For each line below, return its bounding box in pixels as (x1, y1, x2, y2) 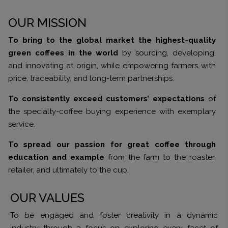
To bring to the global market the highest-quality (8, 35, 216, 45)
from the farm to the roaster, (104, 152, 216, 162)
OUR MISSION (8, 15, 87, 30)
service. (8, 119, 35, 129)
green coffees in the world (8, 48, 119, 58)
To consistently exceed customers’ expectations (8, 94, 205, 103)
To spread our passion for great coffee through (8, 139, 216, 149)
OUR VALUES (10, 190, 84, 205)
